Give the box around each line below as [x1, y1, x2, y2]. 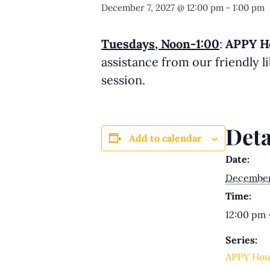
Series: [225, 233, 257, 246]
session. [101, 72, 145, 87]
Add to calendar [129, 131, 202, 144]
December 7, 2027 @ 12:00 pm [101, 1, 224, 13]
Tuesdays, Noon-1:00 [101, 36, 219, 51]
